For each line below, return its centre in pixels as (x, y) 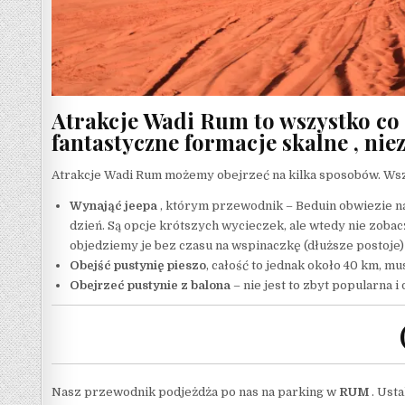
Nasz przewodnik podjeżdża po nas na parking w (195, 391)
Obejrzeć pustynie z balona (150, 285)
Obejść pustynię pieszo (138, 265)
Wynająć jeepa (113, 205)
